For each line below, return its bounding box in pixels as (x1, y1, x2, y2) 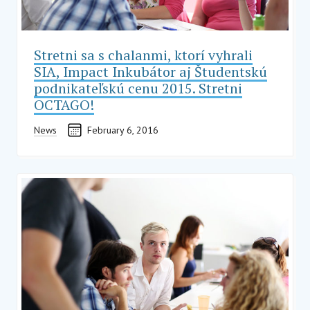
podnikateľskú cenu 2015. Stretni (34, 78, 242, 98)
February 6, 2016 (87, 123, 158, 136)
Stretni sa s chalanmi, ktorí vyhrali (34, 45, 253, 64)
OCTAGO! (34, 95, 94, 114)
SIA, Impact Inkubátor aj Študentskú (34, 62, 267, 81)
